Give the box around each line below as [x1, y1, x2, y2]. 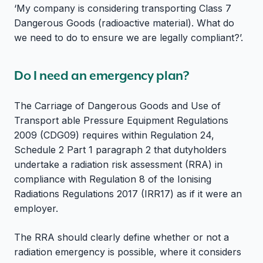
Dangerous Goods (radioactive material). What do [14, 17, 234, 29]
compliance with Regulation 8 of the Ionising [14, 173, 211, 185]
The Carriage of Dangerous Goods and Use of [14, 99, 221, 112]
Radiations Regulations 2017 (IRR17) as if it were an [14, 187, 242, 200]
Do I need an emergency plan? [14, 67, 190, 83]
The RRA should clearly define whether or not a [14, 231, 229, 243]
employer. [14, 202, 58, 214]
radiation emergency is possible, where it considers [14, 245, 241, 258]
